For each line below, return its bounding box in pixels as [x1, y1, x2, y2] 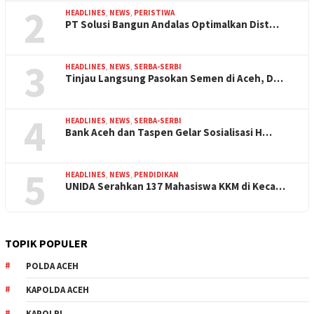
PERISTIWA [134, 7, 175, 18]
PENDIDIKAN [134, 169, 179, 179]
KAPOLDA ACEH [26, 283, 89, 296]
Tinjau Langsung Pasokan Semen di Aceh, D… [65, 71, 283, 85]
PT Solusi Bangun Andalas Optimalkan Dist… [65, 17, 279, 31]
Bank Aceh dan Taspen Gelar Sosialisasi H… [65, 125, 272, 139]
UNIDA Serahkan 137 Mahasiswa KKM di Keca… [65, 179, 285, 193]
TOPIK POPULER [5, 235, 88, 250]
